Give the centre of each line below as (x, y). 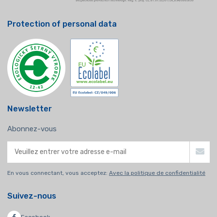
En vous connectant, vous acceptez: (58, 173)
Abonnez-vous (32, 129)
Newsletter (30, 108)
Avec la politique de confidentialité (157, 173)
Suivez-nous (32, 196)
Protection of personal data (62, 24)
